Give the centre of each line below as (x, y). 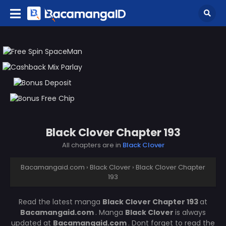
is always (190, 212)
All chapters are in (92, 145)
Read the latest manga (61, 202)
